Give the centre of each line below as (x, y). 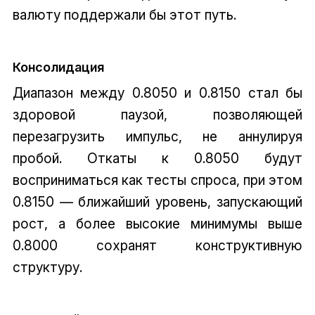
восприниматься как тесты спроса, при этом (157, 180)
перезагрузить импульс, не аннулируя (157, 136)
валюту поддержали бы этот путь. (124, 14)
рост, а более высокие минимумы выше (157, 223)
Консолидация (58, 67)
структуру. (47, 267)
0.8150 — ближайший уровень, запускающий (157, 201)
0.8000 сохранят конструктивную (157, 245)
